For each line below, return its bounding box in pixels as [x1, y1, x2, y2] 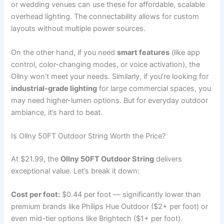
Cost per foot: [11, 190, 60, 199]
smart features [117, 47, 170, 57]
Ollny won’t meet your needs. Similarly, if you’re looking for [11, 71, 209, 81]
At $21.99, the [11, 154, 61, 163]
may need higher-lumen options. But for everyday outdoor [11, 95, 208, 105]
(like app [169, 47, 200, 57]
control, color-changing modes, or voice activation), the [11, 59, 200, 69]
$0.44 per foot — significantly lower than [60, 190, 201, 199]
